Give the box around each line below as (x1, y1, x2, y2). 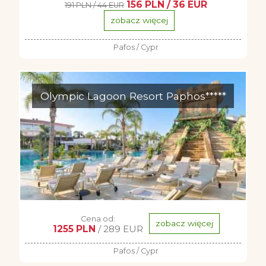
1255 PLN (52, 223, 96, 235)
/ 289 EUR (95, 223, 143, 235)
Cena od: (80, 214, 115, 223)
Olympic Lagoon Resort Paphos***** (40, 90, 226, 102)
